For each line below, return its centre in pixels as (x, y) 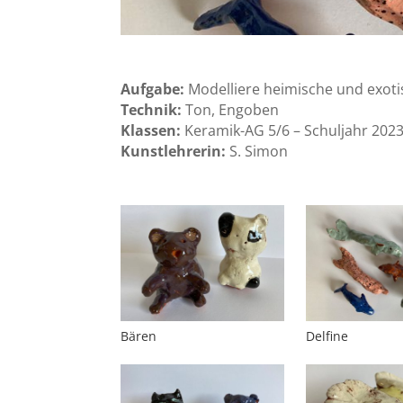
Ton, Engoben (233, 110)
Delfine (327, 336)
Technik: (153, 110)
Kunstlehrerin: (174, 152)
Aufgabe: (155, 90)
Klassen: (151, 131)
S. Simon (259, 152)
